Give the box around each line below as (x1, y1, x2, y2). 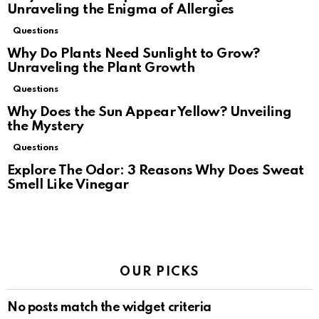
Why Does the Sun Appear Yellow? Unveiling (7, 105, 292, 120)
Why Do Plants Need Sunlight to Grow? (7, 47, 260, 61)
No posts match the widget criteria (7, 301, 211, 315)
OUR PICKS (120, 266, 199, 279)
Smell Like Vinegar (7, 178, 129, 192)
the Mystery (7, 120, 84, 134)
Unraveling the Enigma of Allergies (7, 3, 234, 17)
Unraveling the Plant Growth (7, 61, 195, 75)
